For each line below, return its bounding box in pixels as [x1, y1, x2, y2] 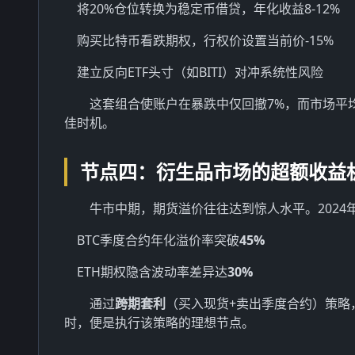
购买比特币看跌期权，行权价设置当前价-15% [77, 32, 334, 49]
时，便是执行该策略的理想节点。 [64, 314, 254, 331]
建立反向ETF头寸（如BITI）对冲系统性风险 [77, 63, 323, 81]
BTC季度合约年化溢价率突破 [77, 231, 239, 249]
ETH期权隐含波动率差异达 [77, 263, 227, 281]
